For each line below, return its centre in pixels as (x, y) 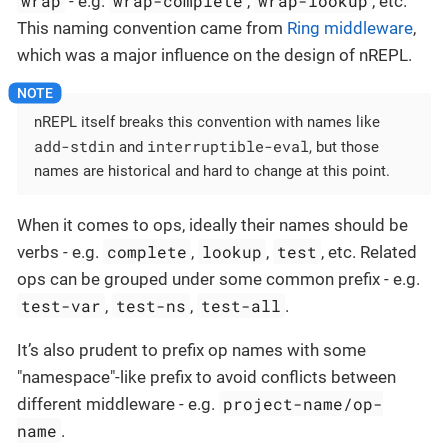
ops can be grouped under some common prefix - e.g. (218, 278)
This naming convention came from (152, 28)
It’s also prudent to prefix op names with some (191, 349)
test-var (61, 305)
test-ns (151, 305)
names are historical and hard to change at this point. (212, 170)
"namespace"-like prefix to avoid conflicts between (206, 376)
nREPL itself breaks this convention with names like (207, 121)
